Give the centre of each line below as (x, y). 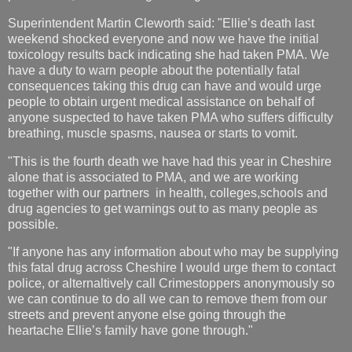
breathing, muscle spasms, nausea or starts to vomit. (153, 133)
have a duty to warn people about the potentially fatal (154, 70)
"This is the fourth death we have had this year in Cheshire (170, 161)
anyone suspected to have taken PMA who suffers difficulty (170, 117)
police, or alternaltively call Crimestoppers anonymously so (171, 284)
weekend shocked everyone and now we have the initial (163, 38)
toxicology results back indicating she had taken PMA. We (169, 54)
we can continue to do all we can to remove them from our (167, 299)
